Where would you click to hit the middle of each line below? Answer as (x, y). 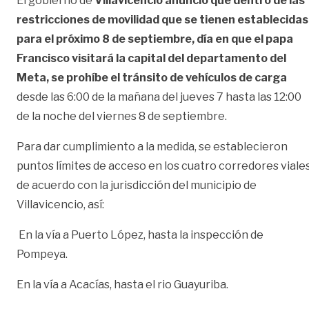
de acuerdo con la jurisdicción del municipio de (137, 185)
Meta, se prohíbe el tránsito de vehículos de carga (152, 77)
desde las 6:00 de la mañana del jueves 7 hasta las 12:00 (159, 97)
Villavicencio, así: (60, 204)
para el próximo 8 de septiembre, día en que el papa (155, 39)
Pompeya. (42, 254)
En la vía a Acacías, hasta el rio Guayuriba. (122, 284)
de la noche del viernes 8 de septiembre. (122, 116)
